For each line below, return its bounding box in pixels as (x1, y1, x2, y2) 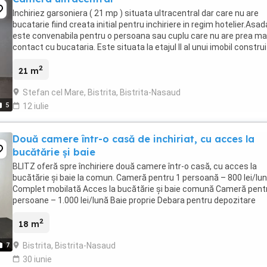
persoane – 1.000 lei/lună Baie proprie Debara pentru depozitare (13, 195, 256, 205)
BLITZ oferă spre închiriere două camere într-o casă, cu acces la (13, 161, 257, 171)
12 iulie (23, 101, 49, 111)
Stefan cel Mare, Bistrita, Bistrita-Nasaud (23, 87, 181, 97)
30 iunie (23, 254, 52, 264)
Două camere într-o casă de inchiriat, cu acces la (13, 132, 254, 145)
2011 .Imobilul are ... (13, 54, 86, 64)
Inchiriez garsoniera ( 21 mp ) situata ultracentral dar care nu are (13, 8, 259, 18)
